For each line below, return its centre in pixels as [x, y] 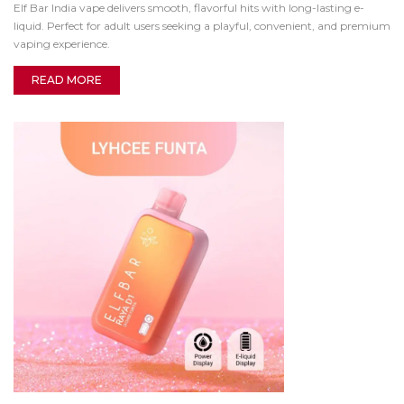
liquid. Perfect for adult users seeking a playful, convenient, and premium [202, 26]
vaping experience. [62, 44]
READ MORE [67, 80]
